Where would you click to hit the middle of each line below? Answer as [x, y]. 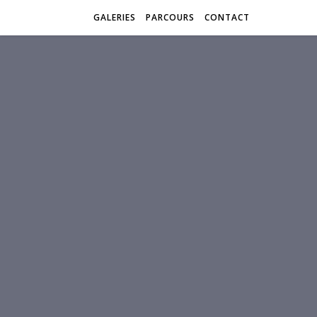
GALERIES [115, 17]
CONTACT [227, 17]
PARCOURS [170, 17]
